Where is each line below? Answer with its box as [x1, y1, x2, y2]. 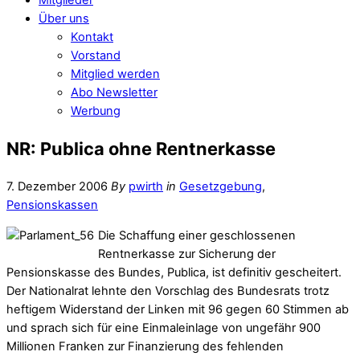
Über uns [39, 10, 89, 26]
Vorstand [71, 47, 121, 63]
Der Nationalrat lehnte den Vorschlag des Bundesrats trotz [6, 283, 329, 298]
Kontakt [71, 29, 113, 44]
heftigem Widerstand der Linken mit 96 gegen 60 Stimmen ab [6, 301, 349, 317]
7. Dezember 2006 [6, 178, 108, 194]
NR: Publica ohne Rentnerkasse [6, 137, 276, 159]
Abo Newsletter [71, 84, 157, 100]
